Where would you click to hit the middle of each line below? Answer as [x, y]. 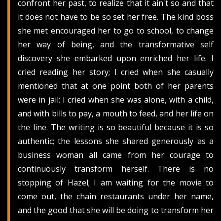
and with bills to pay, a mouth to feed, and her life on [116, 113]
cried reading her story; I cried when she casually [116, 72]
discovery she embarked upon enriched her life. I [116, 58]
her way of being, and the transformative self [116, 44]
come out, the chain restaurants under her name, [116, 196]
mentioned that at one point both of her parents [116, 86]
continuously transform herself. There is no [116, 168]
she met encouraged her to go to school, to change [116, 30]
